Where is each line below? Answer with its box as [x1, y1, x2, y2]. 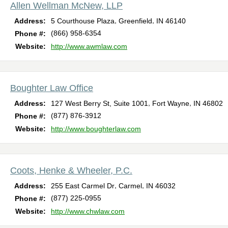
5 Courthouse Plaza [51, 17, 115, 25]
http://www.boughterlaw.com [51, 125, 141, 133]
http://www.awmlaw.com [51, 42, 127, 51]
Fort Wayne [152, 99, 189, 108]
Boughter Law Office [10, 83, 93, 94]
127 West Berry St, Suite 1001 [51, 99, 148, 108]
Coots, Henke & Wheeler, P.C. [10, 165, 132, 176]
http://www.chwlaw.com [51, 207, 125, 216]
